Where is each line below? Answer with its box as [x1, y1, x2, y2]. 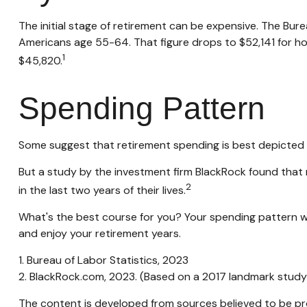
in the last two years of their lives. [18, 183, 186, 198]
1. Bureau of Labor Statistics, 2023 [18, 253, 188, 268]
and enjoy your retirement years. [18, 226, 181, 241]
